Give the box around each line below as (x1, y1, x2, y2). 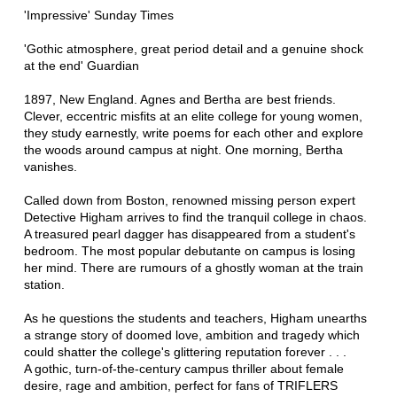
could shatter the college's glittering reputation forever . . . (23, 345, 346, 360)
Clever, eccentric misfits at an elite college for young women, (23, 109, 362, 124)
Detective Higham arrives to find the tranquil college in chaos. (23, 210, 367, 225)
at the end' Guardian (23, 58, 139, 74)
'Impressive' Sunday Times (23, 8, 174, 23)
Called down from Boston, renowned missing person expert (23, 193, 355, 208)
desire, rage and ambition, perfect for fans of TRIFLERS (23, 378, 338, 393)
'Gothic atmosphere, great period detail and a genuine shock (23, 42, 363, 57)
